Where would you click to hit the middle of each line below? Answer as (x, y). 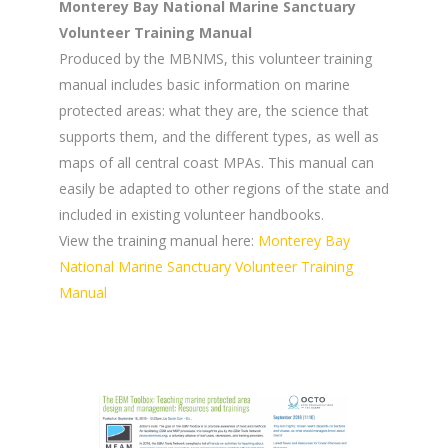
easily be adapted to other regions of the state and (224, 188)
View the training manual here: (158, 240)
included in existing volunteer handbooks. (191, 214)
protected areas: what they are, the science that (214, 110)
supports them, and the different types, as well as (219, 136)
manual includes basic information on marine (204, 84)
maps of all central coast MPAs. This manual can (216, 162)
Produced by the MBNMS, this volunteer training (215, 58)
